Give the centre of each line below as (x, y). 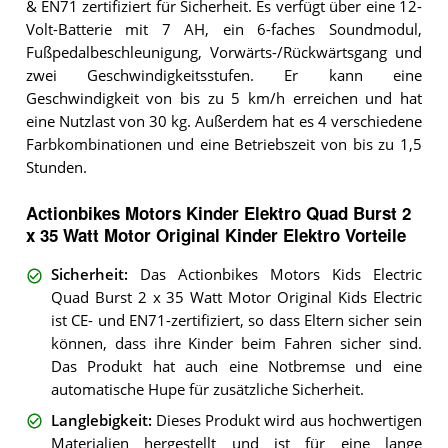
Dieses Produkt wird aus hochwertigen (289, 420)
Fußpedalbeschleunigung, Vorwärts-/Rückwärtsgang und (223, 53)
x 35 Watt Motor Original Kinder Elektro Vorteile (215, 235)
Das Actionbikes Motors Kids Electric (280, 275)
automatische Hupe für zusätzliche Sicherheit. (207, 390)
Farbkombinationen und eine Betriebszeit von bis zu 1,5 (223, 145)
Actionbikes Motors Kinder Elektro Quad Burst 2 (218, 213)
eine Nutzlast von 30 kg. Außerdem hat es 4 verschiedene (223, 122)
